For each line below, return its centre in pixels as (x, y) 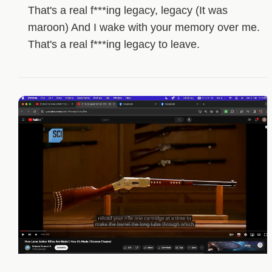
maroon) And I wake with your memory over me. (144, 27)
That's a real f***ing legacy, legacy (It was (127, 10)
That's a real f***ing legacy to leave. (114, 44)
